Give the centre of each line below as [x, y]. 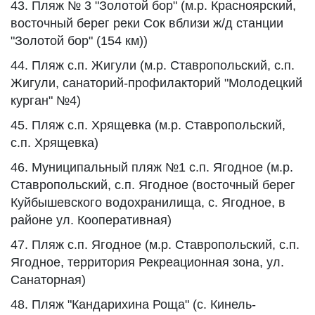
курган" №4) [46, 101]
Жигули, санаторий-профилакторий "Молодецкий [156, 83]
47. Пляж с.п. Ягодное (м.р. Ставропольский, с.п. [155, 245]
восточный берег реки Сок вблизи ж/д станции [147, 23]
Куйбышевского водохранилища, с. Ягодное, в [148, 202]
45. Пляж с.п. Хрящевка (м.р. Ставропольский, [148, 125]
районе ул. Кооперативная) [91, 220]
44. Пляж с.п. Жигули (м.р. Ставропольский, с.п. [153, 65]
